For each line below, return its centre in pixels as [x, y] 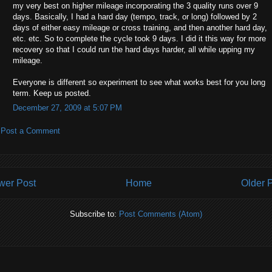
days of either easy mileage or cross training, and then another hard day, [140, 27]
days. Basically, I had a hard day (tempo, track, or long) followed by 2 [135, 16]
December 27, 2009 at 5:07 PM [67, 108]
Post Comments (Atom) [161, 214]
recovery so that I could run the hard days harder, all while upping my [134, 49]
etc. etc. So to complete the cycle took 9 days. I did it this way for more [139, 38]
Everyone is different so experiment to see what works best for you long [139, 82]
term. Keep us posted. [52, 93]
